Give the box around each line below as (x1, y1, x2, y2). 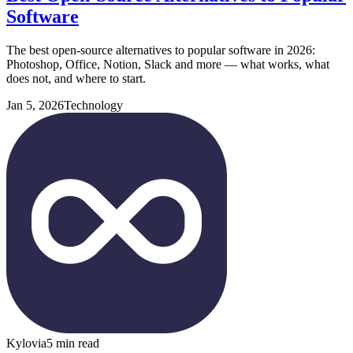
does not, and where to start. (6, 71, 146, 85)
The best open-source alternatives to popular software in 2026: (6, 43, 315, 57)
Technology (64, 98, 123, 112)
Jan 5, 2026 (6, 98, 64, 112)
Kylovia (6, 336, 46, 350)
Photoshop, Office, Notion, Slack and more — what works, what (6, 57, 329, 71)
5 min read (46, 336, 99, 350)
